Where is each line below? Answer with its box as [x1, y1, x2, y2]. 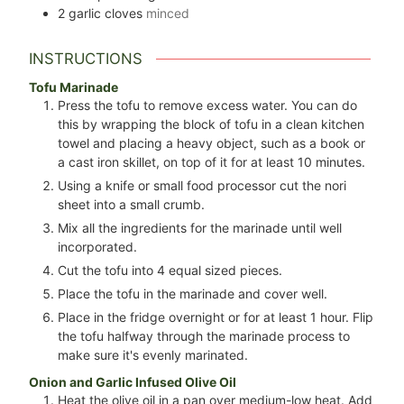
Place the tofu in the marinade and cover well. [58, 285, 328, 301]
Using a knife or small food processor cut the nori [58, 177, 347, 193]
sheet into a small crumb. [58, 196, 206, 212]
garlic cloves [69, 5, 143, 22]
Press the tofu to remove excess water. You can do [58, 96, 358, 113]
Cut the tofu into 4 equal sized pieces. [58, 262, 283, 278]
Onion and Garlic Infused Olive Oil [29, 373, 237, 390]
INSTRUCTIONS [29, 50, 143, 69]
